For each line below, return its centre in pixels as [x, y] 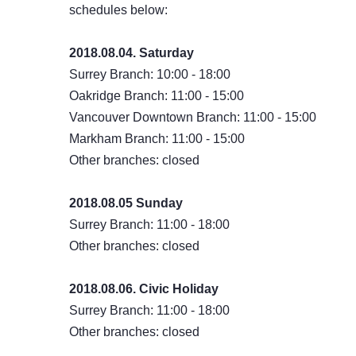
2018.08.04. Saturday [132, 53]
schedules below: [118, 10]
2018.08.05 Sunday [126, 203]
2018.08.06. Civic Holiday [144, 289]
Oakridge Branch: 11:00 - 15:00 [157, 96]
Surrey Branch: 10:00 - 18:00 [150, 74]
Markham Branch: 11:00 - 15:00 [157, 139]
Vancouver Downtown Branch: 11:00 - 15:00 [193, 117]
